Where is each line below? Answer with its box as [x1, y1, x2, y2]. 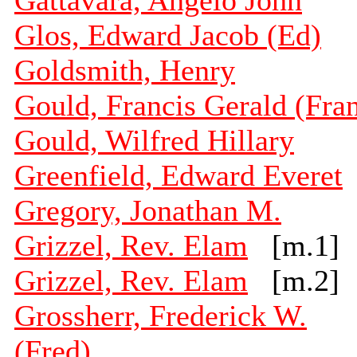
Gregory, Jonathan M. [14, 194, 281, 228]
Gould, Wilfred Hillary [14, 124, 294, 158]
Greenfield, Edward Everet [14, 159, 343, 193]
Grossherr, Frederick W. [14, 299, 307, 333]
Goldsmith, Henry [14, 53, 235, 88]
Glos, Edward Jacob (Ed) [14, 18, 321, 53]
